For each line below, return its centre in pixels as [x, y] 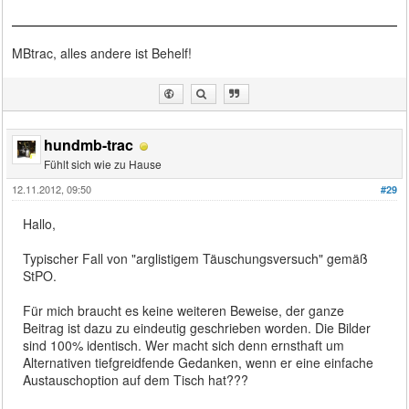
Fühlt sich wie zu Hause [103, 164]
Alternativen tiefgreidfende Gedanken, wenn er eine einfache [199, 363]
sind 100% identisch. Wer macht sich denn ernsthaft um [184, 346]
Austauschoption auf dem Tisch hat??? [136, 380]
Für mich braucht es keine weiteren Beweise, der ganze [184, 311]
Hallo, [40, 224]
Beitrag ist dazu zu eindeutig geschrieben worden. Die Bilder [197, 328]
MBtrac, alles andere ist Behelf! [102, 53]
